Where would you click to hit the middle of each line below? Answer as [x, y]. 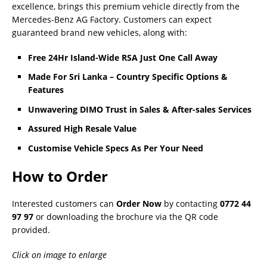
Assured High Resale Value [82, 129]
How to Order [60, 176]
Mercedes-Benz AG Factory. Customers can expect [112, 19]
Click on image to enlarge [59, 254]
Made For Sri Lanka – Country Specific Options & [128, 77]
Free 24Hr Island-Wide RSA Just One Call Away [123, 57]
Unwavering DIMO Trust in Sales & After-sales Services [140, 109]
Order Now [139, 203]
